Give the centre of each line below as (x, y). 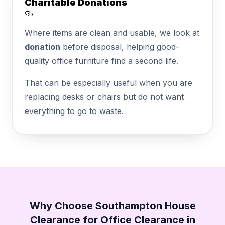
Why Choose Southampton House (113, 206)
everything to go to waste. (74, 111)
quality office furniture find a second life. (101, 61)
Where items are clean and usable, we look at (112, 32)
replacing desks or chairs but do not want (104, 97)
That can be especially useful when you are (108, 83)
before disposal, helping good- (120, 46)
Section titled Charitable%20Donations (112, 24)
